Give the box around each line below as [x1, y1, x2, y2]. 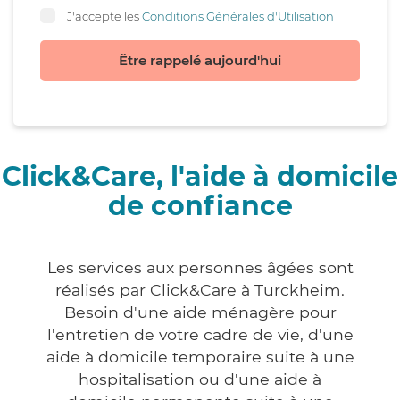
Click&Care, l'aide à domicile [2, 160, 398, 194]
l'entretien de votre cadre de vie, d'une [46, 325, 354, 345]
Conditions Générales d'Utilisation [142, 8, 334, 23]
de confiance [107, 189, 293, 223]
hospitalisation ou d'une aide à [79, 370, 321, 389]
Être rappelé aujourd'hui [119, 52, 281, 70]
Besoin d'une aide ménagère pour [63, 303, 337, 322]
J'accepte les [67, 8, 142, 23]
